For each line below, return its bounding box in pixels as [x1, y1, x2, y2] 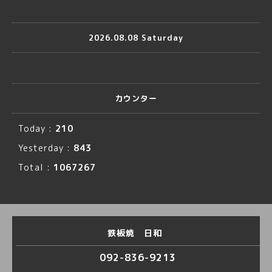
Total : [18, 161, 53, 173]
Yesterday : [18, 142, 73, 154]
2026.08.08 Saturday [89, 32, 183, 43]
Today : [18, 123, 55, 134]
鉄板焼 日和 [107, 227, 165, 239]
